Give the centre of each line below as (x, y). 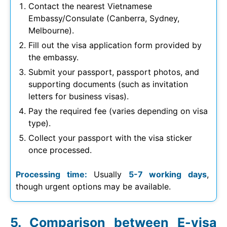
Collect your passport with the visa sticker (110, 138)
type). (40, 123)
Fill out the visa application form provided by (115, 45)
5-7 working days (168, 174)
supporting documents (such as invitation (108, 84)
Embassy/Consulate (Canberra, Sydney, (104, 18)
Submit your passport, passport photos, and (114, 72)
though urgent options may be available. (93, 186)
